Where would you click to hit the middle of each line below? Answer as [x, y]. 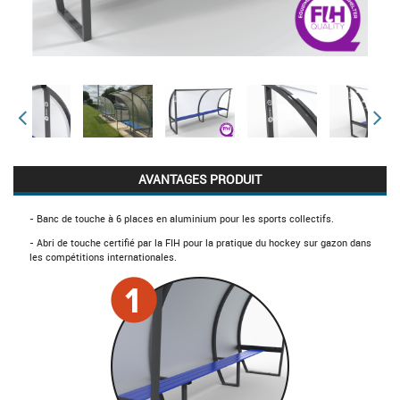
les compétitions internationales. [103, 257]
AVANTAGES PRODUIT [200, 179]
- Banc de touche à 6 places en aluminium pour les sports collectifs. [181, 218]
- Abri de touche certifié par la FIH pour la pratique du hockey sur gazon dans [200, 243]
